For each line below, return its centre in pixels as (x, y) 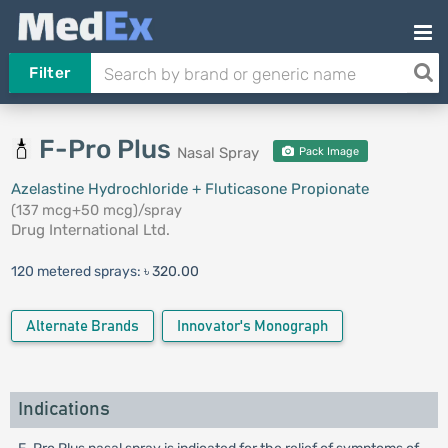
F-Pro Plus (107, 149)
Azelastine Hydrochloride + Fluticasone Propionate (189, 189)
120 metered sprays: (77, 271)
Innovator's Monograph (252, 326)
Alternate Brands (82, 326)
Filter (50, 73)
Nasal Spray (217, 153)
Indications (63, 409)
